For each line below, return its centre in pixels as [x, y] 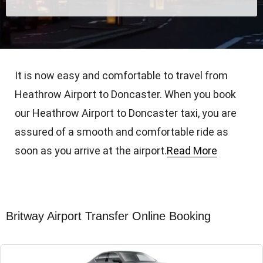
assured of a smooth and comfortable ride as [122, 131]
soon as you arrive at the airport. [91, 150]
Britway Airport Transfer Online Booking [108, 216]
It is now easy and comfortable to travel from [121, 75]
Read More [192, 150]
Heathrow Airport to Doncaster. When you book [125, 94]
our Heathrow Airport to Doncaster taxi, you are [126, 113]
